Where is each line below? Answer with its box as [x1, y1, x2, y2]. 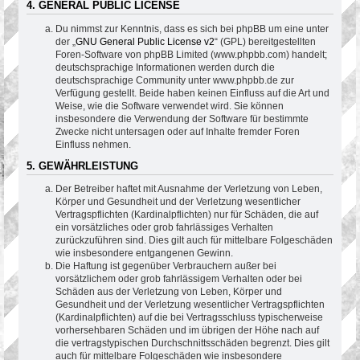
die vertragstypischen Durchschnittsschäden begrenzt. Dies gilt [55, 337, 329, 350]
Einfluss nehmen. [55, 138, 131, 150]
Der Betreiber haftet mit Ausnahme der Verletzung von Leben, [55, 183, 322, 195]
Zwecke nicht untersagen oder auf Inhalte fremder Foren [55, 125, 300, 137]
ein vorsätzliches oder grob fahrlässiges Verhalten [55, 222, 273, 234]
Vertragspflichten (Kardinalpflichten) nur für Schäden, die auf [55, 209, 318, 221]
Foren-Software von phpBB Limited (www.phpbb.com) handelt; [55, 48, 327, 60]
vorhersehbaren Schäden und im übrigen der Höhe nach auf [55, 325, 319, 337]
